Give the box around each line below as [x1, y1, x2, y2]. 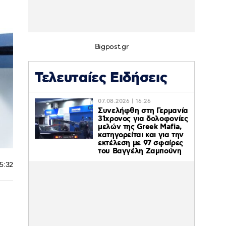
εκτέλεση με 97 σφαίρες [98, 138, 183, 149]
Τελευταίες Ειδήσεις [35, 69, 167, 88]
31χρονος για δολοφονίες [98, 114, 188, 125]
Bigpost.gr [94, 42, 129, 51]
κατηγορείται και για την [98, 130, 184, 141]
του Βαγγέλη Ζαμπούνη [98, 146, 182, 157]
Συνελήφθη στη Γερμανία [98, 106, 188, 117]
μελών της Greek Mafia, [98, 122, 182, 133]
